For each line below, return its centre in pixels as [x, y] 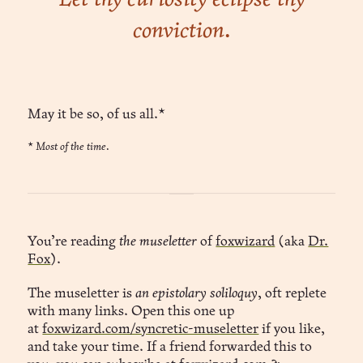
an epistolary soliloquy [197, 293]
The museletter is [82, 293]
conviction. [181, 31]
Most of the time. [73, 147]
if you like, [292, 329]
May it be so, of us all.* [97, 114]
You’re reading [74, 241]
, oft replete [293, 293]
